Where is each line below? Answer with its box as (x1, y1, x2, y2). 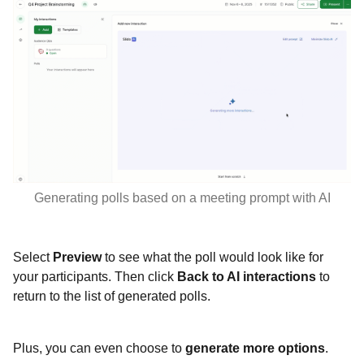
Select (13, 250, 53, 265)
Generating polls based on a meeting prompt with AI (33, 191, 331, 206)
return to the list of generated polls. (13, 289, 210, 304)
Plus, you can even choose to (13, 341, 185, 356)
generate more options (185, 341, 325, 356)
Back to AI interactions (177, 270, 319, 284)
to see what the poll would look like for (105, 250, 323, 265)
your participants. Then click (13, 270, 177, 284)
